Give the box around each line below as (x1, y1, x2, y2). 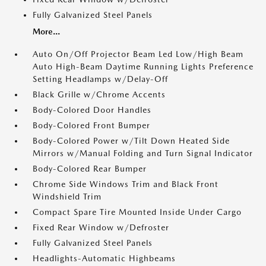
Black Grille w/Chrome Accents (33, 90, 166, 99)
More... (33, 27, 60, 36)
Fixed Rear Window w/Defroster (33, 223, 169, 232)
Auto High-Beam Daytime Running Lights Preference (33, 62, 254, 71)
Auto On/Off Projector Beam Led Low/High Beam (33, 49, 243, 59)
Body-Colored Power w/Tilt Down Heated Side (33, 136, 230, 145)
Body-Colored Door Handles (33, 105, 151, 115)
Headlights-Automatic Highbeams (33, 254, 176, 263)
